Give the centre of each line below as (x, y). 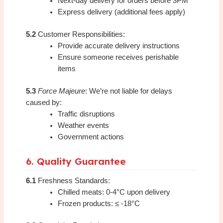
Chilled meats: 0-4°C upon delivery (114, 192)
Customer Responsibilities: (81, 34)
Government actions (91, 137)
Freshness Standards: (73, 180)
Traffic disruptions (87, 114)
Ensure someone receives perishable (118, 57)
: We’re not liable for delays (129, 91)
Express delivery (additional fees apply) (122, 12)
